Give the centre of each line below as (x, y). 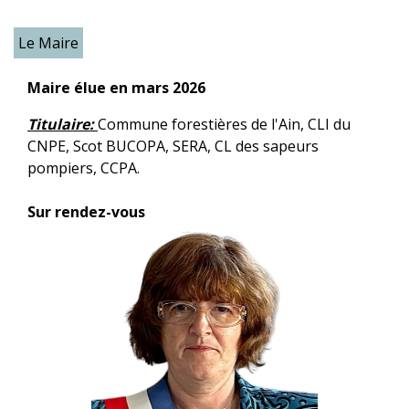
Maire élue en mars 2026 (116, 88)
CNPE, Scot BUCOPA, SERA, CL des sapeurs (173, 146)
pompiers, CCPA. (84, 168)
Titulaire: (63, 124)
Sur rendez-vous (86, 212)
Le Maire (48, 43)
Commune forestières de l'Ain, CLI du (224, 124)
